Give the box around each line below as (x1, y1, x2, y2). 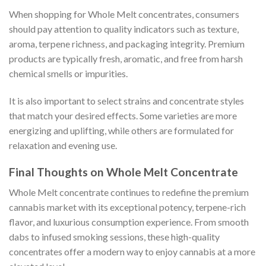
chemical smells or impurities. (9, 67, 128, 79)
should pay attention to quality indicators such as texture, (9, 23, 239, 34)
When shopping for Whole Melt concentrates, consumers (9, 8, 239, 20)
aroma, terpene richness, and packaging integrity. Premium (9, 37, 245, 49)
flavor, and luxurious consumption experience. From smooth (9, 216, 249, 228)
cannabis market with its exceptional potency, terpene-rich (9, 201, 246, 213)
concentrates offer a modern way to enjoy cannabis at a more (9, 246, 255, 258)
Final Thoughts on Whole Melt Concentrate (9, 164, 238, 179)
